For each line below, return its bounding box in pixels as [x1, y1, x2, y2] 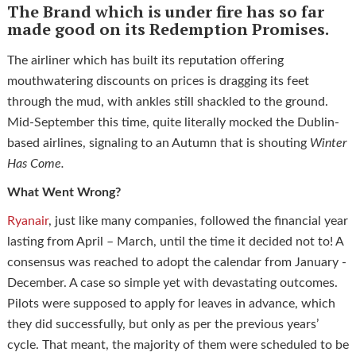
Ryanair [6, 214, 48, 227]
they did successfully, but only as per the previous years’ [6, 317, 319, 331]
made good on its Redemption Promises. [6, 17, 329, 40]
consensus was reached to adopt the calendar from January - [6, 255, 346, 269]
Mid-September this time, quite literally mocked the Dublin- [6, 115, 339, 129]
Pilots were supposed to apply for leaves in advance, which [6, 296, 335, 310]
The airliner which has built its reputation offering [6, 53, 284, 67]
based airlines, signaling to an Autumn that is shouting [6, 136, 310, 149]
